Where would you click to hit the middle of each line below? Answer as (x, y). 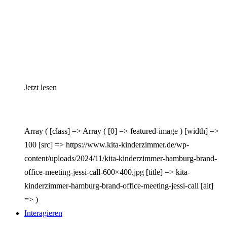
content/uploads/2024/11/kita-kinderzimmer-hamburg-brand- (121, 159)
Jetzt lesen (41, 88)
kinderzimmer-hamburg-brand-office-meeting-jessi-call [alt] (119, 186)
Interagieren (43, 213)
